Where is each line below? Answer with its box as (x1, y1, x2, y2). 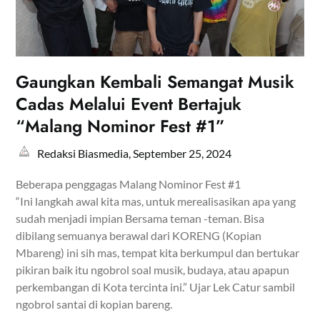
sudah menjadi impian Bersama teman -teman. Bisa (16, 211, 265, 226)
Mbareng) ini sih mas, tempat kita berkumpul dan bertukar (16, 246, 300, 260)
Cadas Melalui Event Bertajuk (16, 91, 242, 117)
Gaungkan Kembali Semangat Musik (16, 69, 295, 95)
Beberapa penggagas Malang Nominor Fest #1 (16, 177, 241, 191)
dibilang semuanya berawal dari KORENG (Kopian (16, 229, 262, 243)
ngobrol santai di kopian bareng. (16, 297, 173, 311)
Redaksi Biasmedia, (37, 146, 134, 161)
